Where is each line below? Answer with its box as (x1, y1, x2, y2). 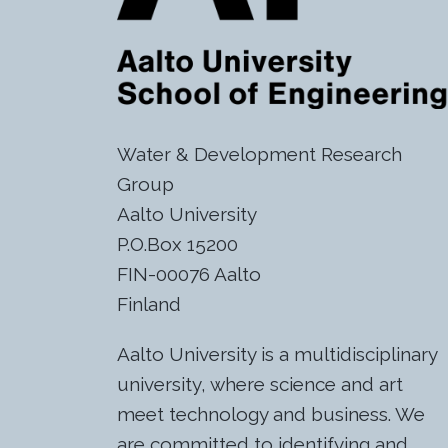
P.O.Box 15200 (117, 232, 238, 255)
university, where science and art (117, 372, 403, 395)
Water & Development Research (117, 142, 402, 165)
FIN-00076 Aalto (117, 262, 261, 285)
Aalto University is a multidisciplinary (117, 342, 437, 365)
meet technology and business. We (117, 402, 425, 425)
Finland (117, 292, 181, 315)
